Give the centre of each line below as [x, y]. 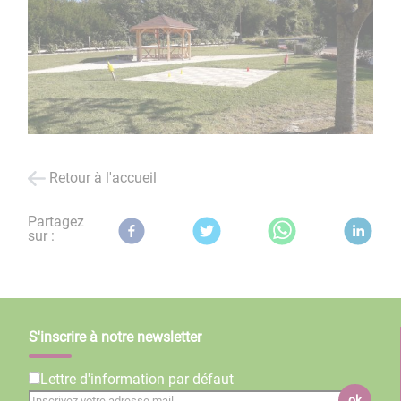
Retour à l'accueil [103, 177]
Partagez [56, 221]
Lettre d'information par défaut [137, 380]
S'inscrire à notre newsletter [115, 337]
